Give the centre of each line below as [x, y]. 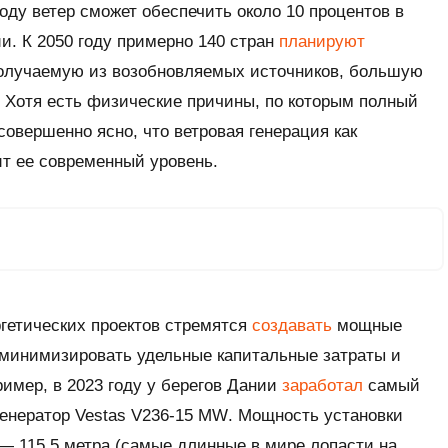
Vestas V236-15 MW [151, 415]
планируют [322, 41]
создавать [292, 325]
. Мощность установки [315, 415]
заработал [322, 385]
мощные [367, 325]
